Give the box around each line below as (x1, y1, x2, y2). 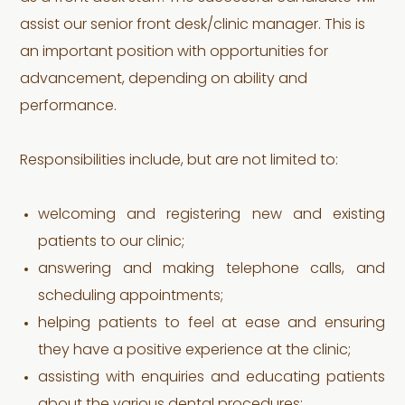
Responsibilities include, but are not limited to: (20, 154, 339, 168)
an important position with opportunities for (20, 45, 329, 60)
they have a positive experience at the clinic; (38, 344, 352, 358)
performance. (20, 99, 118, 114)
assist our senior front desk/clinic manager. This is (20, 18, 366, 33)
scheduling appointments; (38, 289, 224, 304)
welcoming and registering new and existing (38, 208, 385, 222)
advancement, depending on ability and (20, 72, 308, 87)
